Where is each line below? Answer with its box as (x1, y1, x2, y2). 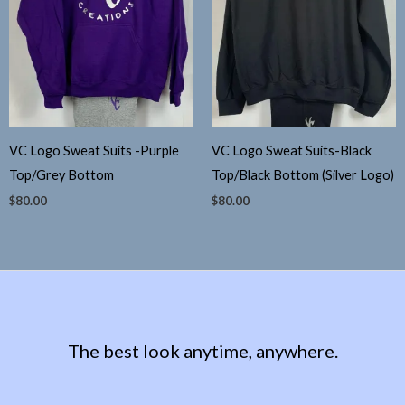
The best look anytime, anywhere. (67, 339, 338, 362)
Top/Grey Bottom (9, 167, 114, 184)
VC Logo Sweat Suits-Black (212, 143, 372, 159)
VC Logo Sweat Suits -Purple (9, 143, 179, 159)
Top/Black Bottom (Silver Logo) (212, 167, 394, 184)
